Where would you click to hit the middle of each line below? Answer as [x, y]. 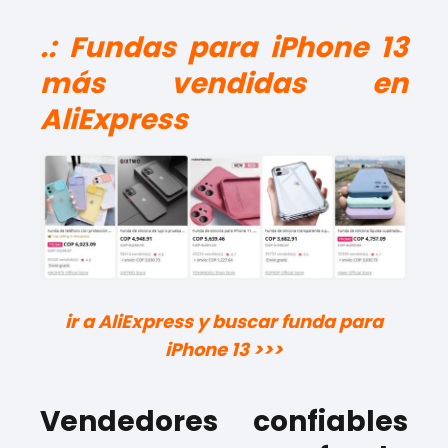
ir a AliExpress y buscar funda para [224, 321]
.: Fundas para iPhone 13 [224, 47]
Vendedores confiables [224, 421]
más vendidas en [224, 83]
